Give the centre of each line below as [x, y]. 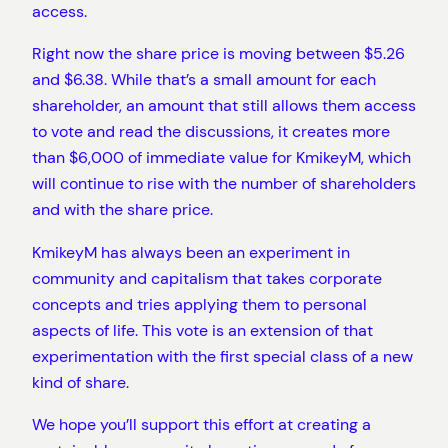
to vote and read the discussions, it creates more [211, 132]
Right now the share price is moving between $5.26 [218, 54]
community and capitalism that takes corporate [207, 278]
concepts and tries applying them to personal [199, 304]
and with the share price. [124, 210]
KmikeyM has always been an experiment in [191, 252]
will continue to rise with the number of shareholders [224, 184]
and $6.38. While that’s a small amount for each [204, 80]
